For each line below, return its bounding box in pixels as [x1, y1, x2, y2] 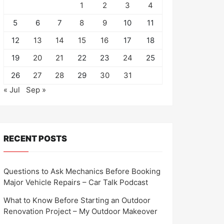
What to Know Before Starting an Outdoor [3, 195, 150, 205]
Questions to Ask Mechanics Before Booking [3, 166, 160, 176]
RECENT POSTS [3, 133, 67, 143]
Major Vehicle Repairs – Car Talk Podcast [3, 177, 148, 187]
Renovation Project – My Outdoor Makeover [3, 206, 157, 216]
